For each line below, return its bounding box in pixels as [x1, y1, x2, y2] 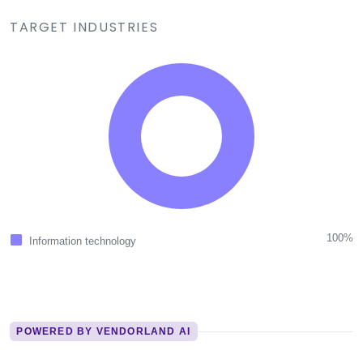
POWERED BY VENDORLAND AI [16, 326, 191, 338]
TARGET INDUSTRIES [10, 18, 159, 37]
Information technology [29, 235, 136, 248]
